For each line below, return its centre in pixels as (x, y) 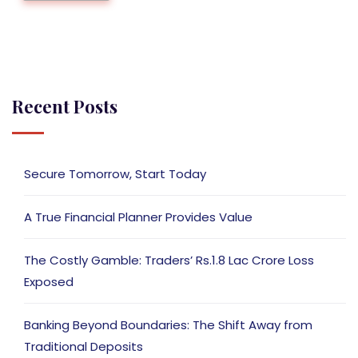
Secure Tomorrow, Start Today (115, 174)
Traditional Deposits (84, 347)
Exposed (49, 282)
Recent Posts (65, 107)
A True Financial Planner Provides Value (138, 217)
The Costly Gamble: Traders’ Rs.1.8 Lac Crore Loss (169, 261)
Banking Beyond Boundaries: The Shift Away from (168, 325)
